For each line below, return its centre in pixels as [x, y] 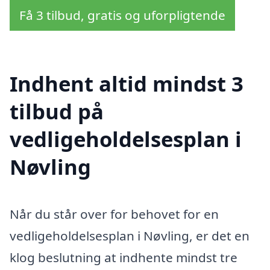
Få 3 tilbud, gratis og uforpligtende [122, 15]
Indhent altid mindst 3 [127, 83]
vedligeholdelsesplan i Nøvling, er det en [130, 235]
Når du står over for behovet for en [114, 214]
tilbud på [57, 111]
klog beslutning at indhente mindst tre [124, 257]
